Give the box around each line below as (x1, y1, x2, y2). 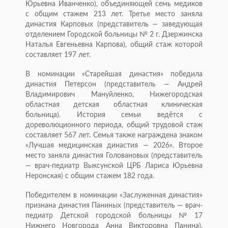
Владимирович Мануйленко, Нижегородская (25, 91, 203, 99)
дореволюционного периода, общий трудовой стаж (25, 122, 203, 129)
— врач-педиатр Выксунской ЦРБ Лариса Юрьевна (25, 162, 203, 170)
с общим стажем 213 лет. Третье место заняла (25, 11, 203, 18)
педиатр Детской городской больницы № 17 (25, 212, 203, 220)
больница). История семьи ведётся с (25, 111, 203, 119)
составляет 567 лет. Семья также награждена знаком (25, 132, 203, 139)
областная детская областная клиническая (25, 101, 203, 109)
